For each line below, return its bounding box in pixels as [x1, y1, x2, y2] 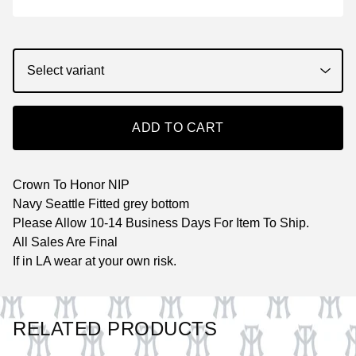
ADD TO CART [132, 120, 224, 134]
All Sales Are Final [13, 234, 118, 249]
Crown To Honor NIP [13, 177, 130, 192]
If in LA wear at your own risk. [13, 253, 176, 268]
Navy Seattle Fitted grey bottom [13, 196, 189, 211]
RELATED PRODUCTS [13, 318, 217, 339]
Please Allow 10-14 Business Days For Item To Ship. [13, 215, 309, 230]
